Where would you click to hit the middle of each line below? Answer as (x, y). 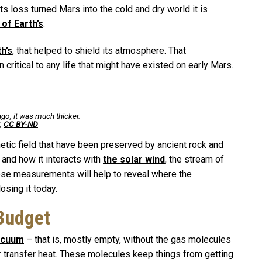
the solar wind (134, 159)
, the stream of (194, 159)
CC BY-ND (21, 124)
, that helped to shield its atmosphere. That (99, 51)
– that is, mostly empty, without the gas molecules (127, 239)
